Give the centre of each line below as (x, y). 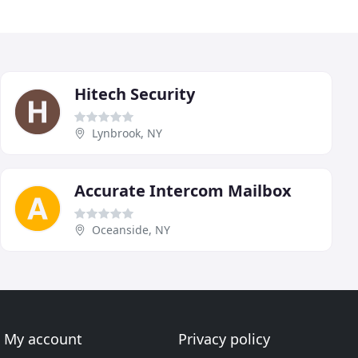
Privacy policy (224, 339)
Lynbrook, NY (127, 133)
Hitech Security (135, 93)
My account (44, 339)
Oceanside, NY (131, 229)
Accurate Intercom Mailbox (183, 190)
